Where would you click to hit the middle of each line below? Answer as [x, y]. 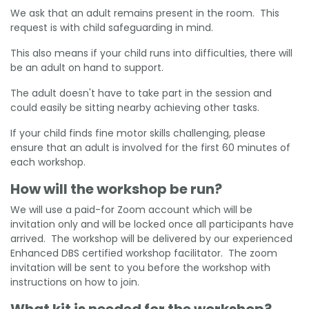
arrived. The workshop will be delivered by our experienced [151, 238]
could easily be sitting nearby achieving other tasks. [135, 107]
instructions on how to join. [75, 282]
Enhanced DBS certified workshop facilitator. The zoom [144, 253]
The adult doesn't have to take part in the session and [141, 93]
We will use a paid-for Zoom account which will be [131, 209]
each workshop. [48, 162]
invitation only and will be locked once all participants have [152, 224]
